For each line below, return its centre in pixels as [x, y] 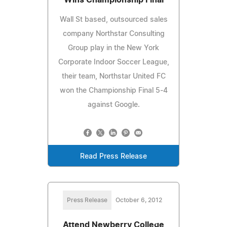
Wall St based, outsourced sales [113, 20]
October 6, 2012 [139, 200]
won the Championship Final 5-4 [113, 90]
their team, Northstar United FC [113, 76]
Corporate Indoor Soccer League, [113, 62]
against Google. [113, 105]
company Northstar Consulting [113, 34]
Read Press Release [113, 156]
